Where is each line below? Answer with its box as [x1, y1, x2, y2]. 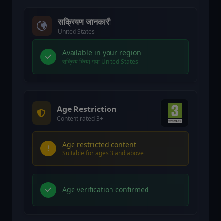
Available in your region [62, 48, 141, 58]
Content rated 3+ [57, 114, 103, 123]
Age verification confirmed [62, 185, 149, 195]
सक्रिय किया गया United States [62, 57, 138, 66]
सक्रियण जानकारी [58, 16, 111, 28]
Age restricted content [62, 140, 136, 149]
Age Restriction [57, 104, 117, 115]
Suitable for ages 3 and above [62, 149, 144, 158]
